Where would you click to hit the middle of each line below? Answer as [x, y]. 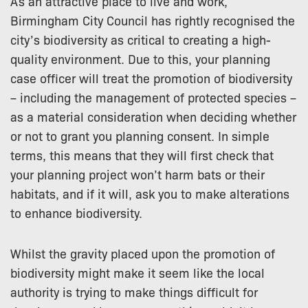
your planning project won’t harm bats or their [137, 174]
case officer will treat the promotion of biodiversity [151, 78]
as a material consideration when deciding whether [153, 117]
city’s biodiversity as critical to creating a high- [141, 40]
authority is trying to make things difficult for [134, 292]
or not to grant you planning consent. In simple [140, 136]
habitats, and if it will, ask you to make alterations [150, 194]
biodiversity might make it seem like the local [137, 273]
